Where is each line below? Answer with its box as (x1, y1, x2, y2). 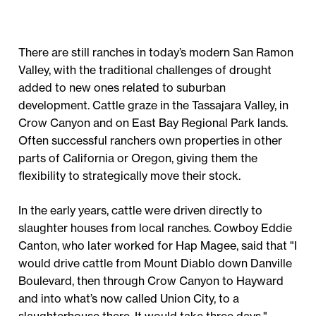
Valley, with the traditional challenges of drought (18, 63, 272, 78)
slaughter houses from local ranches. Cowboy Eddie (18, 221, 293, 236)
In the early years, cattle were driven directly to (18, 203, 263, 218)
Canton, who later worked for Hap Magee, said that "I (18, 238, 298, 253)
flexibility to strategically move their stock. (18, 169, 241, 183)
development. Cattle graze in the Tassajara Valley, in (18, 98, 289, 113)
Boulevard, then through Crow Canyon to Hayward (18, 274, 284, 288)
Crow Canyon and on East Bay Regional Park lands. (18, 116, 288, 130)
